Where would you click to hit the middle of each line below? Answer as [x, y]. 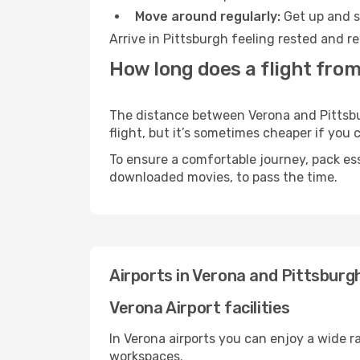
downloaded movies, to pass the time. [223, 177]
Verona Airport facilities [200, 308]
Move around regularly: [208, 16]
